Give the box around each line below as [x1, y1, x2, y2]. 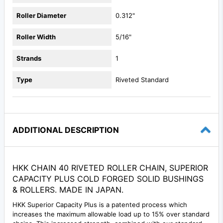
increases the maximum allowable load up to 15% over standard [12, 210, 210, 218]
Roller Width [16, 32, 56, 41]
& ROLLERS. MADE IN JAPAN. [12, 184, 123, 195]
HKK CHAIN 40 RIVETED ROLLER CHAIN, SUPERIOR [12, 162, 208, 173]
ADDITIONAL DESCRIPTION [12, 124, 119, 135]
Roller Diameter [16, 11, 66, 19]
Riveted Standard [115, 75, 169, 84]
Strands [16, 54, 41, 62]
